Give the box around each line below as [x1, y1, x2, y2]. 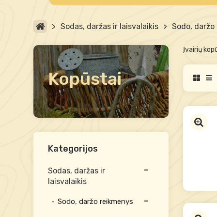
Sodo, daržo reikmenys [57, 197, 133, 206]
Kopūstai [47, 68, 122, 89]
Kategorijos [47, 143, 98, 154]
